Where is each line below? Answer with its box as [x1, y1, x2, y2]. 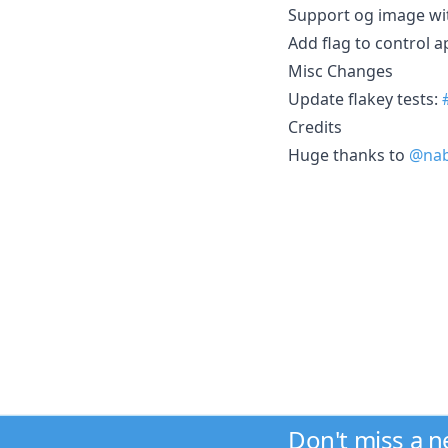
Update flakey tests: [288, 87, 442, 110]
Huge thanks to [288, 143, 409, 166]
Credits [288, 115, 342, 138]
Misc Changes [288, 59, 393, 82]
